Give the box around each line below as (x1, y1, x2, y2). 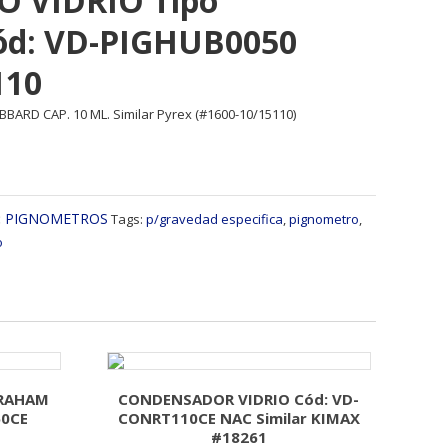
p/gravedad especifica (146, 210, 283, 228)
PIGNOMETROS (5, 209, 108, 228)
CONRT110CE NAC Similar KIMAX (117, 408, 360, 428)
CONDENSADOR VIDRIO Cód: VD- (118, 389, 360, 409)
